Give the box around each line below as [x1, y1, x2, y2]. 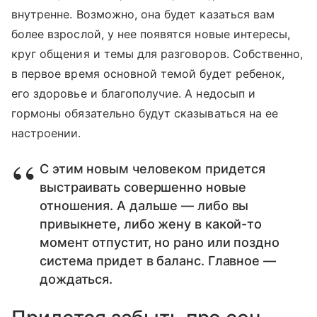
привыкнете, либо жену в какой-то [40, 216, 263, 231]
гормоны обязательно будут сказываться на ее [11, 105, 279, 120]
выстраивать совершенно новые [40, 179, 246, 195]
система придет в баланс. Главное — [40, 253, 276, 268]
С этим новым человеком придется [40, 161, 266, 176]
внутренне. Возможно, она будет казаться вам [11, 6, 275, 21]
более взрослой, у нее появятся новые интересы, [11, 26, 291, 41]
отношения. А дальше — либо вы [40, 197, 249, 213]
